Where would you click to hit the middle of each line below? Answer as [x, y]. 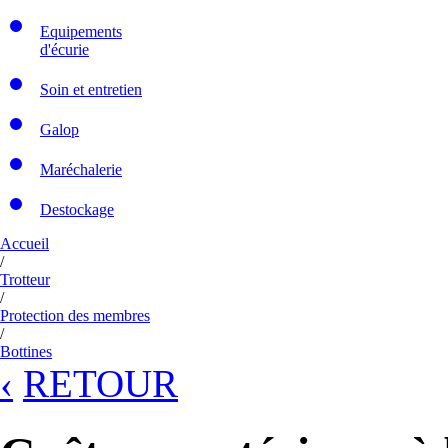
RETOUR [100, 383]
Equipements [81, 31]
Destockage [77, 209]
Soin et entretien [91, 89]
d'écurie [64, 49]
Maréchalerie [81, 169]
